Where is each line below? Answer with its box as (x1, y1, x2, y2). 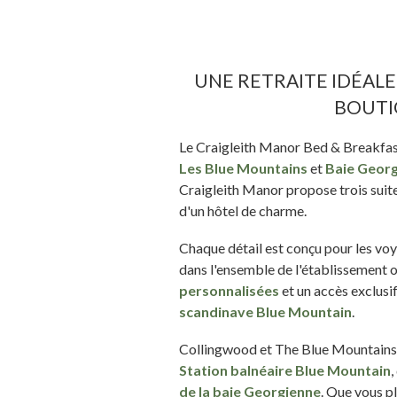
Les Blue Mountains (179, 159, 307, 176)
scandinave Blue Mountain (179, 302, 352, 320)
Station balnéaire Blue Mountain (179, 361, 391, 378)
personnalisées (179, 281, 279, 299)
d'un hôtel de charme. (179, 201, 307, 219)
